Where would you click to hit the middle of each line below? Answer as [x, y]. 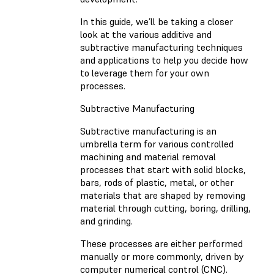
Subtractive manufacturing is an [148, 131]
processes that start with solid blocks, [163, 170]
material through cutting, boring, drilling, [165, 208]
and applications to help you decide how [164, 60]
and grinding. [106, 221]
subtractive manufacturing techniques [161, 47]
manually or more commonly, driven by [162, 257]
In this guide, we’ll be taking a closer [157, 22]
